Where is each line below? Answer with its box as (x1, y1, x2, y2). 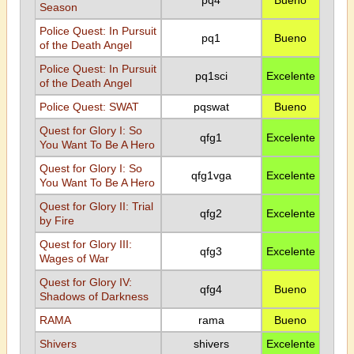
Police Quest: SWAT (39, 100, 139, 113)
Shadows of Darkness (39, 290, 149, 303)
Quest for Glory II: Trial (39, 200, 153, 213)
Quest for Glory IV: (39, 276, 132, 288)
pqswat (193, 100, 229, 113)
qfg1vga (190, 169, 232, 182)
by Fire (39, 214, 74, 227)
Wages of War (39, 252, 109, 265)
